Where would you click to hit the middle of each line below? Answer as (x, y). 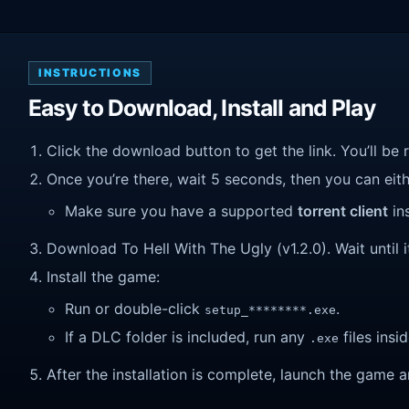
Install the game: (103, 276)
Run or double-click (135, 309)
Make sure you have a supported (181, 211)
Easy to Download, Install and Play (202, 108)
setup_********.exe (270, 310)
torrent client (343, 211)
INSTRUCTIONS (90, 73)
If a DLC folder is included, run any (187, 336)
